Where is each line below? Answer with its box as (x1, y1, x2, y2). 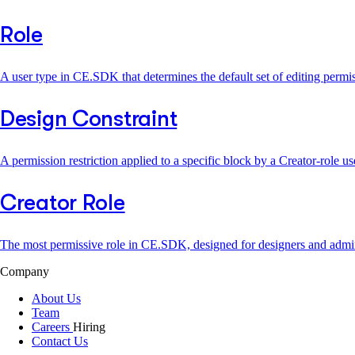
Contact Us (32, 334, 88, 348)
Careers (32, 319, 73, 334)
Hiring (73, 319, 105, 334)
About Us (32, 291, 81, 305)
